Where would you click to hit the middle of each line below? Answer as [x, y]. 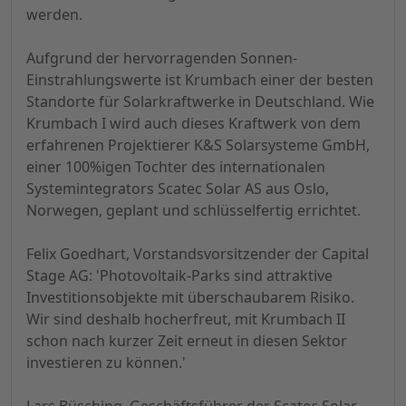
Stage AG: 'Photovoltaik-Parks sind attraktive [179, 276]
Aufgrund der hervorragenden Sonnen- [162, 58]
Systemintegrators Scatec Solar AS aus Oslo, [178, 189]
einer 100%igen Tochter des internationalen [176, 167]
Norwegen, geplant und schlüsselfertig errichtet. [193, 211]
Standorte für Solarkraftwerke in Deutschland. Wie [200, 102]
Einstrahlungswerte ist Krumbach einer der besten [200, 80]
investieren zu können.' [106, 363]
